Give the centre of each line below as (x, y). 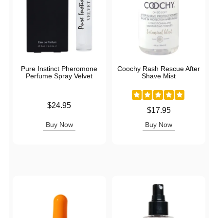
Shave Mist (159, 76)
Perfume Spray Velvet (59, 76)
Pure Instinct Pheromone (59, 69)
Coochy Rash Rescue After (159, 69)
